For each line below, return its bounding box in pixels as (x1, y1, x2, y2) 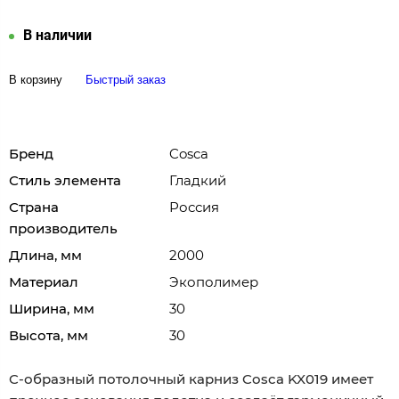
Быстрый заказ (85, 72, 166, 86)
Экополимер (169, 273, 258, 290)
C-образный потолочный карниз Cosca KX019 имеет (9, 370, 373, 387)
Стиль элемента (9, 171, 121, 189)
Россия (169, 198, 219, 216)
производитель (9, 219, 118, 237)
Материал (9, 273, 78, 290)
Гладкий (169, 171, 226, 189)
